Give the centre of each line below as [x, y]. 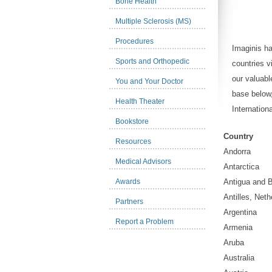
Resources [133, 141]
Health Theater [140, 101]
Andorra [237, 152]
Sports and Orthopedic [152, 61]
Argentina [240, 212]
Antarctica [241, 167]
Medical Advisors [143, 161]
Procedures [134, 41]
